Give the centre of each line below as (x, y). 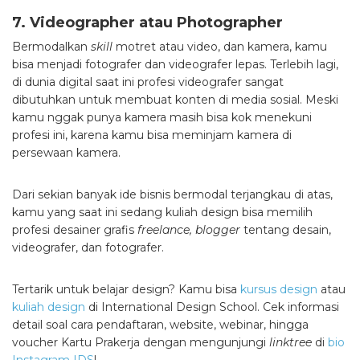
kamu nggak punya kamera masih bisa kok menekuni (162, 118)
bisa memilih (277, 213)
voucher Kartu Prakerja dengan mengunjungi (141, 343)
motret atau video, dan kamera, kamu (221, 47)
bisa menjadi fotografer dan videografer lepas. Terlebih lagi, (175, 65)
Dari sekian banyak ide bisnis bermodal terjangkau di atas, (172, 195)
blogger (218, 230)
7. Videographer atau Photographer (147, 23)
